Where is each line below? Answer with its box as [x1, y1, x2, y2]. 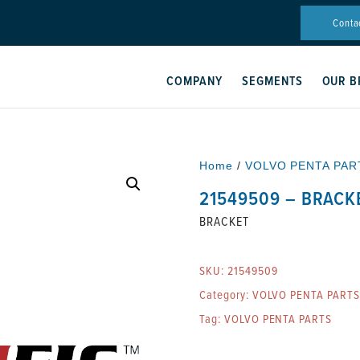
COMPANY [166, 72, 223, 90]
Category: [199, 286, 252, 303]
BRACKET [199, 212, 249, 230]
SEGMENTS [241, 72, 303, 90]
